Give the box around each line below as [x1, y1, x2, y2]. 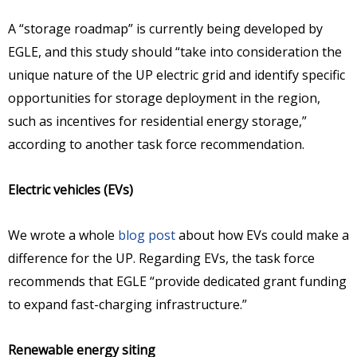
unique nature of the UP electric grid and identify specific [8, 65, 345, 84]
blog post [118, 226, 175, 244]
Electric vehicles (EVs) [8, 180, 133, 198]
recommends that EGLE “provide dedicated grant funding [8, 272, 347, 290]
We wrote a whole [8, 226, 118, 244]
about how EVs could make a [175, 226, 349, 244]
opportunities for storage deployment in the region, [8, 88, 320, 107]
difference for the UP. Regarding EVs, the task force [8, 249, 315, 267]
